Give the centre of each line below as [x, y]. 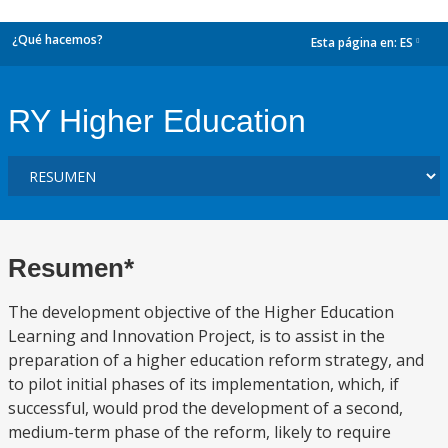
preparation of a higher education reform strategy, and [216, 360]
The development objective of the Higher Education [201, 312]
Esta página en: [355, 43]
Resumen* [71, 268]
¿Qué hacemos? [57, 39]
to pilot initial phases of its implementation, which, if [203, 384]
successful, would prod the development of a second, [205, 408]
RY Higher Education [157, 121]
